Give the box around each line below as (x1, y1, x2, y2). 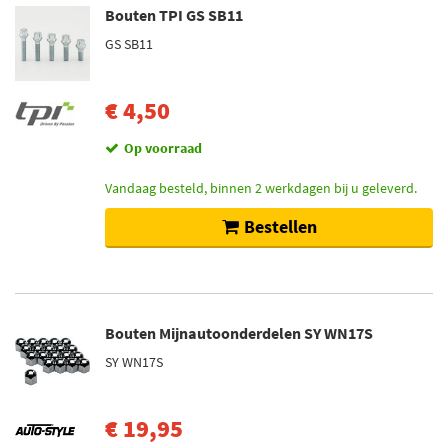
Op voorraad (124, 139, 202, 157)
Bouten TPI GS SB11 (105, 5, 243, 25)
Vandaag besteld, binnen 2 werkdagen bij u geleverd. (105, 179, 417, 197)
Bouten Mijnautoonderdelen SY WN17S (105, 323, 373, 343)
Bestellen (243, 215, 317, 238)
